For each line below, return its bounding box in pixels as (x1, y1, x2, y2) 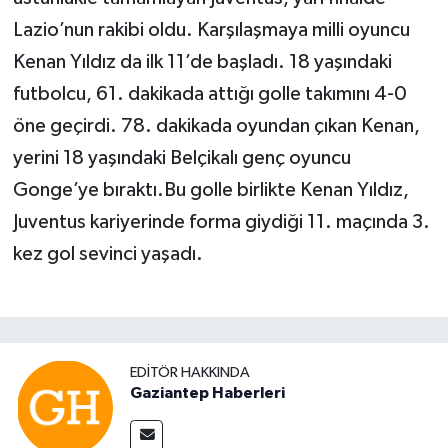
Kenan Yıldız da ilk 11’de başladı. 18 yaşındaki (12, 52, 392, 73)
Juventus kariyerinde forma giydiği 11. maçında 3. (12, 212, 430, 233)
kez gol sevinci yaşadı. (12, 244, 203, 265)
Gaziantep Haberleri (130, 385, 285, 401)
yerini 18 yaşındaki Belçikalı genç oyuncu (12, 148, 351, 169)
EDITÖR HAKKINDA (130, 365, 250, 380)
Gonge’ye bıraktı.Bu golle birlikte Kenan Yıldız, (12, 180, 409, 201)
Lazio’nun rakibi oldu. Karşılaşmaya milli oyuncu (12, 20, 410, 41)
